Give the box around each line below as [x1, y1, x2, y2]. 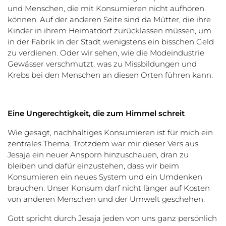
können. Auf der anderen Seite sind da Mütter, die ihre [8, 14, 211, 24]
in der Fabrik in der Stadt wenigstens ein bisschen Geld [8, 36, 214, 46]
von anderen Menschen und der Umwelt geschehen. [8, 194, 205, 204]
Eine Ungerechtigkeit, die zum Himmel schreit [8, 108, 185, 118]
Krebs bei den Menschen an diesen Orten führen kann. [8, 70, 213, 80]
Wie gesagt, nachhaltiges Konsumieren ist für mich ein [8, 127, 213, 137]
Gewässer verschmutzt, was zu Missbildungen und [8, 59, 197, 69]
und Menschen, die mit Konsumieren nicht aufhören [8, 3, 204, 13]
